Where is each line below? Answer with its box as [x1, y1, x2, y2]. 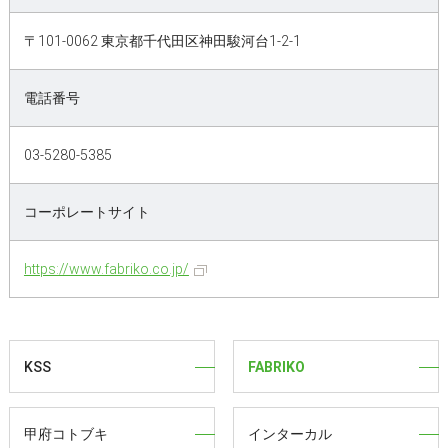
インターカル [247, 425, 332, 442]
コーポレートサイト [23, 204, 150, 221]
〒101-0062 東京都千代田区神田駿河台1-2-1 [23, 33, 301, 50]
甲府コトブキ [23, 425, 108, 442]
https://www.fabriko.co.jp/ [23, 261, 189, 278]
